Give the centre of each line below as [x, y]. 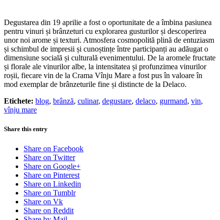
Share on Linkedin [52, 184]
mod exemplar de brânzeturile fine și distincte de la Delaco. [95, 84]
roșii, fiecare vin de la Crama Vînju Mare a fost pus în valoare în [103, 76]
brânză [63, 101]
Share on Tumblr [50, 192]
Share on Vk [43, 201]
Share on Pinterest [52, 175]
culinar [88, 101]
